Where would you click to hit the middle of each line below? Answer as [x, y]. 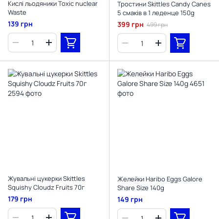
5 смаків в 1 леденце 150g [156, 13]
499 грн [157, 25]
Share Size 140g [141, 188]
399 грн [131, 24]
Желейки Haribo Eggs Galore [160, 179]
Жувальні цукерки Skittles [46, 179]
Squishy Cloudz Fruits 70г [46, 187]
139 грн [20, 24]
